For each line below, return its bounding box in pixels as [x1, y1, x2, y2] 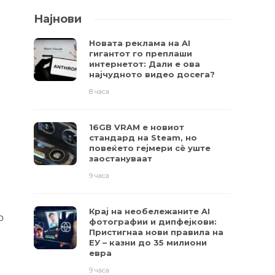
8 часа [89, 87, 110, 96]
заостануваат [89, 153, 153, 163]
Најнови [34, 12, 82, 26]
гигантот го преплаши [89, 48, 193, 58]
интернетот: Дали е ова [89, 59, 201, 69]
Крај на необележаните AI [89, 206, 211, 216]
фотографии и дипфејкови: [89, 217, 217, 227]
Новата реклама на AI [89, 38, 191, 48]
